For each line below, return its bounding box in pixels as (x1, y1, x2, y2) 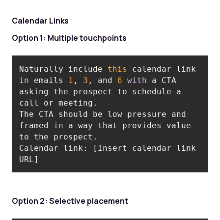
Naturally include (19, 64, 108, 74)
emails (29, 75, 69, 85)
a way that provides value (63, 120, 192, 130)
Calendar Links (11, 15, 69, 27)
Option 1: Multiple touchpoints (11, 32, 127, 44)
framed (19, 120, 54, 130)
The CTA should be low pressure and (19, 109, 187, 119)
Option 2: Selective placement (11, 195, 128, 207)
